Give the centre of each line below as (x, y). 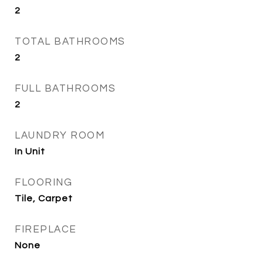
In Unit (30, 151)
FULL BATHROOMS (65, 89)
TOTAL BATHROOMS (70, 42)
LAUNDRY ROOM (60, 136)
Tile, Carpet (44, 198)
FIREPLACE (46, 230)
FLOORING (43, 183)
